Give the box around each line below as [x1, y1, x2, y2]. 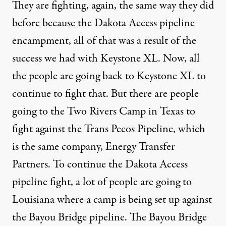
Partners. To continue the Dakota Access [12, 156, 188, 173]
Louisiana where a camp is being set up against [12, 192, 212, 208]
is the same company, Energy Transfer [12, 139, 175, 155]
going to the [12, 103, 67, 120]
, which [173, 121, 205, 137]
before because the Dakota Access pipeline [12, 15, 195, 31]
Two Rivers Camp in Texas [67, 103, 184, 120]
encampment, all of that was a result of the [12, 33, 196, 49]
